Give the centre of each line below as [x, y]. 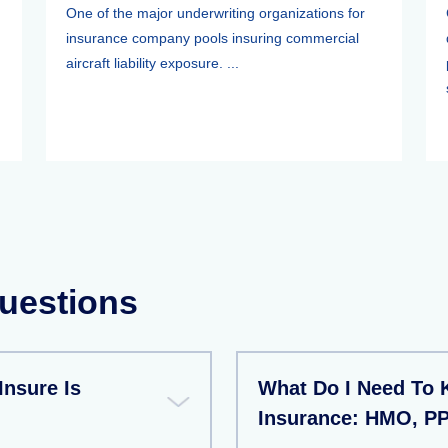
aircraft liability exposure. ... [152, 63]
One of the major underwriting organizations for [215, 13]
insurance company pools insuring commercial [212, 38]
